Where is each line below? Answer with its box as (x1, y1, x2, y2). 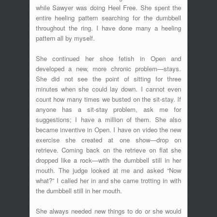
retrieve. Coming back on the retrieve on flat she (35, 145, 182, 155)
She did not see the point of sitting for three (35, 74, 182, 83)
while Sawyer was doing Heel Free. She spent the (35, 2, 182, 12)
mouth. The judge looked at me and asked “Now (35, 165, 182, 175)
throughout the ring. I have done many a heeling (35, 23, 182, 32)
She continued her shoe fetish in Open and (35, 53, 182, 63)
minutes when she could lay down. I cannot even (35, 84, 182, 93)
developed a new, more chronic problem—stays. (35, 63, 182, 73)
